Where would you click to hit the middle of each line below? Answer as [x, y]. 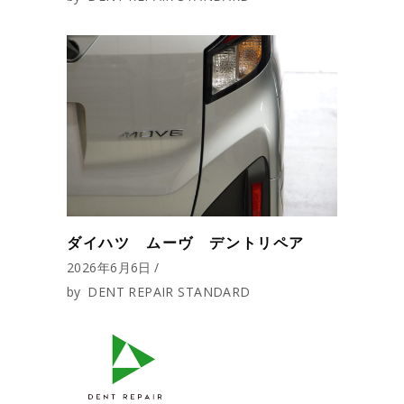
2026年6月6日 [109, 267]
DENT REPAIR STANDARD [169, 291]
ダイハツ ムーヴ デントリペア [186, 242]
